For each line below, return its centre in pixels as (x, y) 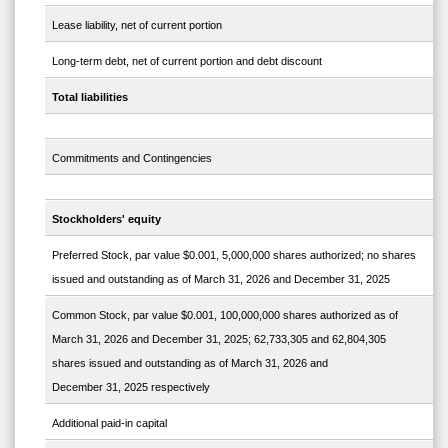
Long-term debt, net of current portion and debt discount (186, 61)
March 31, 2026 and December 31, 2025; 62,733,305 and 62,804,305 (218, 339)
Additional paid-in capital (109, 423)
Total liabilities (89, 97)
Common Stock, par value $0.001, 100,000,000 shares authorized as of (224, 315)
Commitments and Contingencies (131, 158)
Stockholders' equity (106, 219)
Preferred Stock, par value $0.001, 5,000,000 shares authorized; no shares (233, 255)
